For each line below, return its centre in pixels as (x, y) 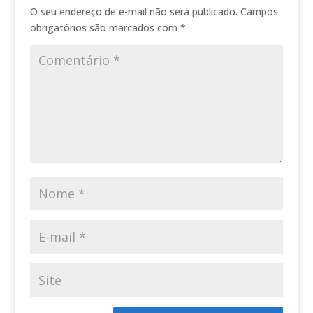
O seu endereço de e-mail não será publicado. (133, 12)
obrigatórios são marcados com (105, 28)
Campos (259, 12)
